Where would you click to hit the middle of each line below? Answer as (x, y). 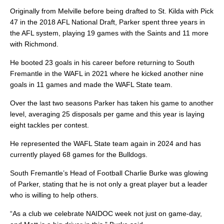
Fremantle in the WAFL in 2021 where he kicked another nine (107, 74)
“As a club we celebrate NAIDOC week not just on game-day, (106, 214)
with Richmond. (34, 44)
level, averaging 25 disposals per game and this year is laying (107, 114)
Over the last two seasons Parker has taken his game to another (112, 103)
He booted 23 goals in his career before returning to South (102, 63)
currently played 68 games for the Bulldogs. (79, 155)
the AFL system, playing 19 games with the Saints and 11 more (109, 33)
